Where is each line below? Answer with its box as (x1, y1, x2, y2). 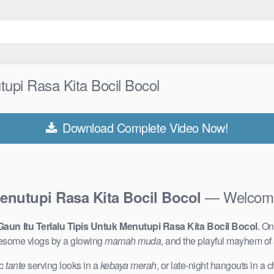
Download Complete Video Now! (59, 118, 229, 136)
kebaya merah (100, 258, 157, 273)
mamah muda (105, 234, 161, 248)
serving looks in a (25, 258, 100, 273)
